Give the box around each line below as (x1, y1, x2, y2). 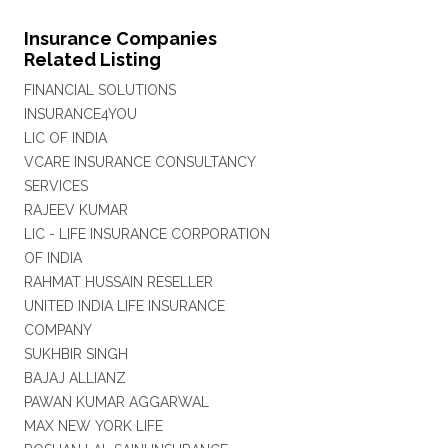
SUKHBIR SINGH (23, 346, 128, 362)
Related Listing (23, 49, 161, 70)
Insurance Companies (23, 28, 217, 49)
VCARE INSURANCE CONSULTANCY (23, 154, 255, 170)
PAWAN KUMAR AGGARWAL (23, 394, 209, 410)
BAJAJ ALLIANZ (23, 370, 126, 386)
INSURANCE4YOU (23, 106, 137, 122)
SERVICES (23, 178, 88, 194)
